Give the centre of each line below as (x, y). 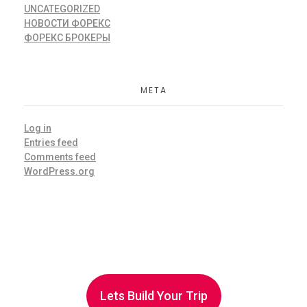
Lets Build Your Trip (153, 296)
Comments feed (60, 157)
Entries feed (51, 143)
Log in (38, 128)
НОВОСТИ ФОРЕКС (67, 24)
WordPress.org (59, 172)
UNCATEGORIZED (62, 9)
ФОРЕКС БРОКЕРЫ (67, 38)
